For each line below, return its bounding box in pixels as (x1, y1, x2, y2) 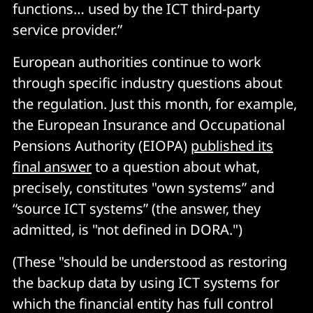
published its (191, 136, 273, 155)
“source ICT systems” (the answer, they (13, 199, 261, 218)
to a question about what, (92, 157, 260, 176)
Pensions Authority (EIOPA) (13, 136, 191, 155)
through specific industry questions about (13, 73, 282, 92)
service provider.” (13, 20, 122, 39)
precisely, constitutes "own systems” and (13, 178, 275, 197)
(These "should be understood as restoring (13, 252, 287, 271)
